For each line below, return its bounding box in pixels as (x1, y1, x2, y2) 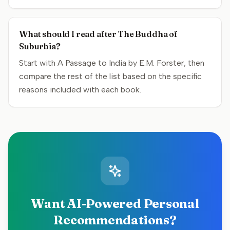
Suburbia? (19, 41, 61, 51)
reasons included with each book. (19, 85, 141, 94)
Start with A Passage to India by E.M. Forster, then (19, 58, 204, 68)
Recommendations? (53, 213, 177, 227)
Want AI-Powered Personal (31, 196, 199, 211)
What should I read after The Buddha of (19, 29, 178, 39)
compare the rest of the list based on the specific (19, 71, 202, 81)
